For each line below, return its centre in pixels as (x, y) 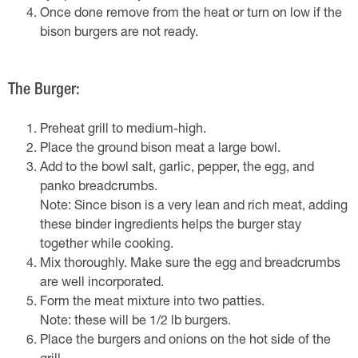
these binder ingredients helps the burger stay (171, 226)
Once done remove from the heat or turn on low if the (191, 14)
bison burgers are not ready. (119, 34)
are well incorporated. (102, 284)
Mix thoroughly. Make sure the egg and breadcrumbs (190, 265)
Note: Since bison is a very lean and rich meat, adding (194, 207)
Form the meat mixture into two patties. (152, 303)
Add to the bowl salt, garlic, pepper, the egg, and (177, 169)
